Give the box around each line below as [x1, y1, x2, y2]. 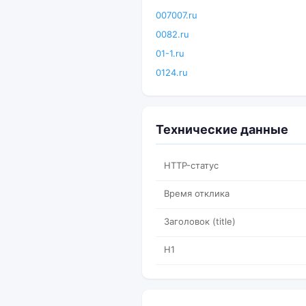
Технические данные [156, 122, 288, 137]
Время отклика [164, 188, 229, 199]
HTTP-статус [164, 160, 219, 171]
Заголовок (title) [164, 216, 236, 227]
